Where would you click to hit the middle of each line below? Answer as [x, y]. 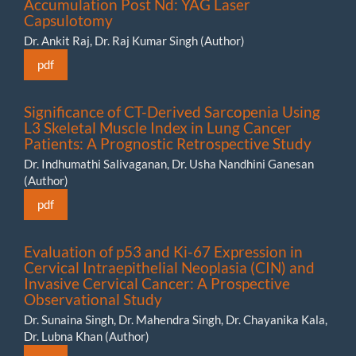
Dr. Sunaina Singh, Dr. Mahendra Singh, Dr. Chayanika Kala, [176, 319]
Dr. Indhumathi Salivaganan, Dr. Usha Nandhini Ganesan [169, 163]
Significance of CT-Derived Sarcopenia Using [172, 111]
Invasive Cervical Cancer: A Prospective [157, 283]
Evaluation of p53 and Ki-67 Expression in [163, 251]
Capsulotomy [68, 20]
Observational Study [93, 299]
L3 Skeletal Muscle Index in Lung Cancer [158, 127]
